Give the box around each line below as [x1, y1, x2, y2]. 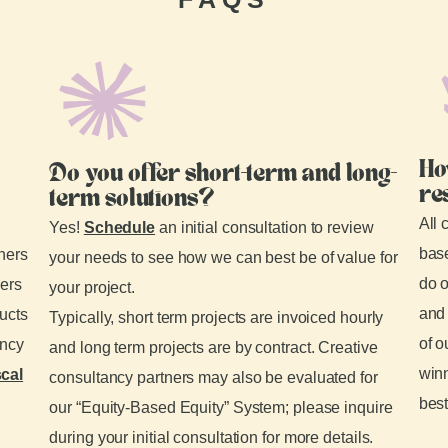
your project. [49, 278, 136, 296]
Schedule [83, 218, 156, 236]
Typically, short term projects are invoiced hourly [49, 308, 384, 326]
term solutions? [49, 187, 215, 212]
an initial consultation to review [155, 218, 374, 236]
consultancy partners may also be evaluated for [49, 368, 378, 386]
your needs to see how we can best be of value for [49, 248, 398, 266]
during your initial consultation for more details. [49, 428, 374, 446]
